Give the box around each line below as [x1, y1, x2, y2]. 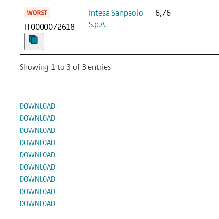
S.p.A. [89, 19, 107, 29]
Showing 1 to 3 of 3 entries [20, 62, 111, 72]
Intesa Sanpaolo [89, 7, 143, 18]
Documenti [20, 72, 85, 88]
